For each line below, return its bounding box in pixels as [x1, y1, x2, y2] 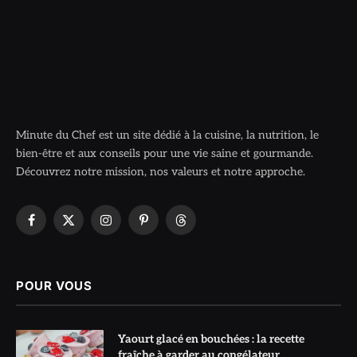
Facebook [29, 220, 78, 234]
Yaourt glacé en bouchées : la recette [118, 332, 304, 347]
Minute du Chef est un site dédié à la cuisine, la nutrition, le [16, 128, 319, 143]
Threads [179, 220, 221, 234]
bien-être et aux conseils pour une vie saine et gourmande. [16, 147, 313, 161]
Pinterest [142, 220, 189, 234]
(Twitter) [67, 237, 112, 251]
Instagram [104, 220, 155, 234]
